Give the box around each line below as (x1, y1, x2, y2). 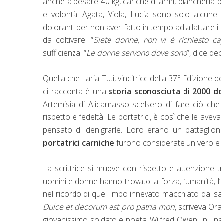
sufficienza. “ (43, 47, 86, 58)
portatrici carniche (43, 137, 114, 148)
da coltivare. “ (43, 34, 94, 45)
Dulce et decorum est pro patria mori (43, 201, 175, 212)
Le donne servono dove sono (86, 47, 187, 58)
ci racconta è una (43, 85, 109, 97)
